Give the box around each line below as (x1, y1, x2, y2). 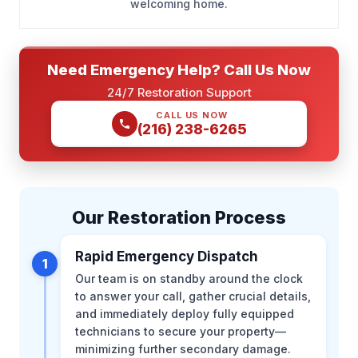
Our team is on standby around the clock (75, 271, 303, 285)
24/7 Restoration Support (106, 84, 252, 100)
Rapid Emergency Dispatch (75, 248, 258, 265)
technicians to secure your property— (75, 324, 286, 338)
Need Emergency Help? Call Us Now (47, 60, 311, 78)
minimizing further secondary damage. (75, 341, 291, 356)
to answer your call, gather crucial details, (75, 288, 311, 303)
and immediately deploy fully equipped (75, 306, 294, 320)
